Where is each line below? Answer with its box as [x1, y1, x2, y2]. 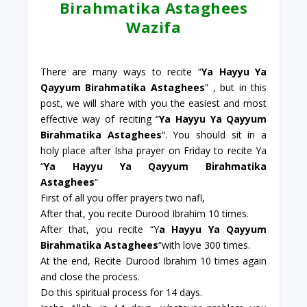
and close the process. [40, 270, 140, 284]
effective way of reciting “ [40, 112, 160, 126]
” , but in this [204, 81, 267, 95]
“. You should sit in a [161, 128, 267, 142]
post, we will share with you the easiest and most [40, 97, 267, 110]
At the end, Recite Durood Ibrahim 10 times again [40, 254, 267, 268]
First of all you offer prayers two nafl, [40, 191, 205, 205]
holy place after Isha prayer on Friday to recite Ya [40, 144, 267, 158]
